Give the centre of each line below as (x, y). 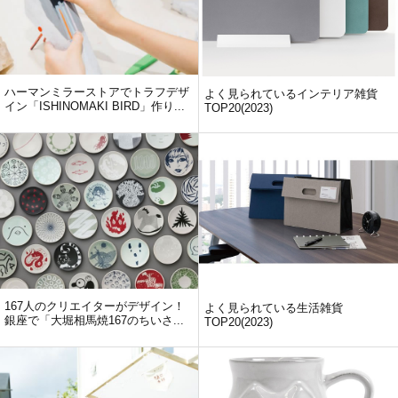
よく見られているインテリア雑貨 (291, 93)
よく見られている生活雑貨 (274, 307)
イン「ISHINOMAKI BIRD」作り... (95, 106)
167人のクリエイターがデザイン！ (95, 306)
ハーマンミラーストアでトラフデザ (97, 92)
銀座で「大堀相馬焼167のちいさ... (94, 320)
